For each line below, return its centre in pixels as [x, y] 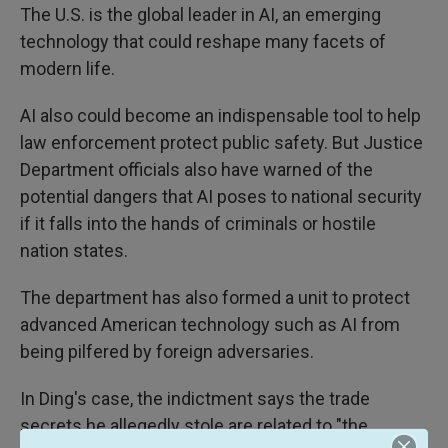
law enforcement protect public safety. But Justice [221, 142]
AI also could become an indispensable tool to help [220, 115]
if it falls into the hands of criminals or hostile [198, 223]
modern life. [67, 68]
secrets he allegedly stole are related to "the [194, 425]
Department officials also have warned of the [196, 169]
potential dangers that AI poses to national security [221, 196]
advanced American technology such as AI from [210, 324]
